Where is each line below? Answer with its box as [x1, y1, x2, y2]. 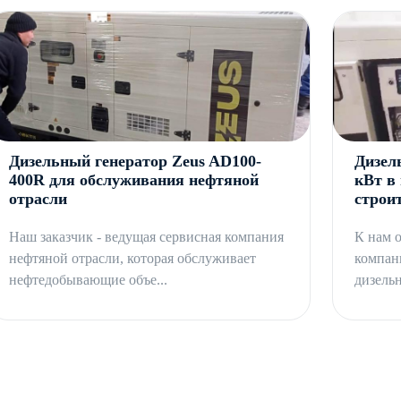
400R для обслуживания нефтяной [9, 171, 260, 190]
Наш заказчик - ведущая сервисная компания [9, 229, 285, 245]
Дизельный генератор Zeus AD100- [9, 152, 262, 171]
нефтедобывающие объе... [9, 272, 168, 288]
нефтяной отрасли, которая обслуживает [9, 251, 257, 267]
